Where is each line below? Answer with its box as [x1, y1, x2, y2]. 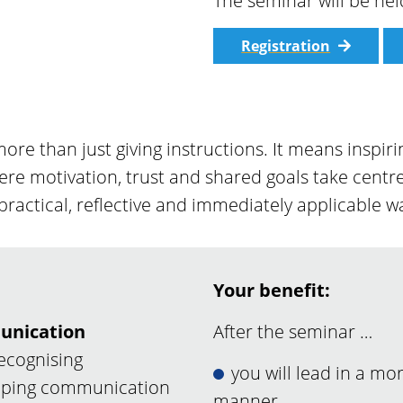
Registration [241, 36, 331, 57]
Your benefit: [213, 278, 331, 303]
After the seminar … [213, 319, 373, 345]
